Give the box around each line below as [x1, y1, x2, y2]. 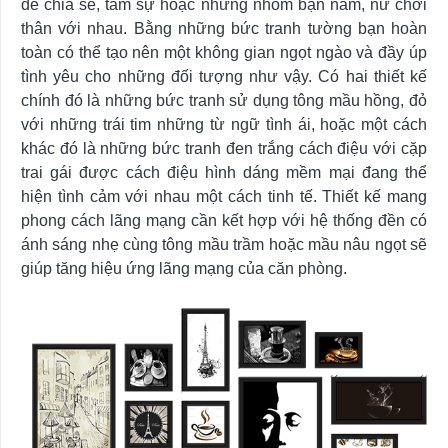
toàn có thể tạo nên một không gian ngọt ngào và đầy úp [21, 43, 427, 61]
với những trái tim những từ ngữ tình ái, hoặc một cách [21, 115, 427, 133]
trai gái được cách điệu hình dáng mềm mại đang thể [21, 163, 427, 181]
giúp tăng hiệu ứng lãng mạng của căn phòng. [21, 259, 347, 277]
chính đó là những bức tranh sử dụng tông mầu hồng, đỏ [21, 91, 427, 109]
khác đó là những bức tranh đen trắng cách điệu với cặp [21, 139, 427, 157]
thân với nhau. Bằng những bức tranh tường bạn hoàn [21, 19, 427, 37]
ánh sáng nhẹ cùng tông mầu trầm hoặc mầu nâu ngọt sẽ [21, 235, 427, 253]
